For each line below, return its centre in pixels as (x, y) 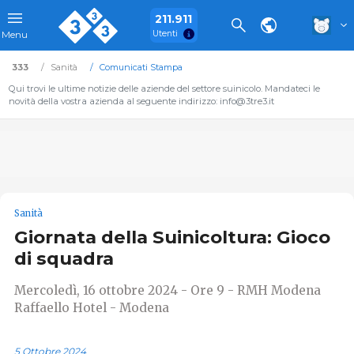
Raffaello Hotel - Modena (92, 307)
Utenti (165, 33)
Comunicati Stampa (141, 67)
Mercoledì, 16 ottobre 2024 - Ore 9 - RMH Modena (168, 290)
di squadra (64, 259)
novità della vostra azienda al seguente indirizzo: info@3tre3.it (141, 101)
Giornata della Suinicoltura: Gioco (172, 237)
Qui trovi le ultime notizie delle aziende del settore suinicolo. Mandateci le (164, 88)
